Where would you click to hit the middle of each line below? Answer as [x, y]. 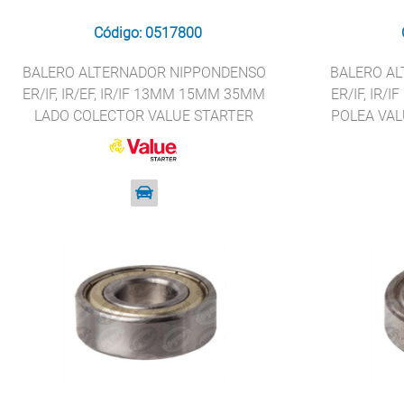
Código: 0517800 [147, 33]
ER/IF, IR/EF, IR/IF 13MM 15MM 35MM [144, 94]
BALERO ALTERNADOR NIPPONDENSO [144, 73]
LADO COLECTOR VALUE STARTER [144, 116]
